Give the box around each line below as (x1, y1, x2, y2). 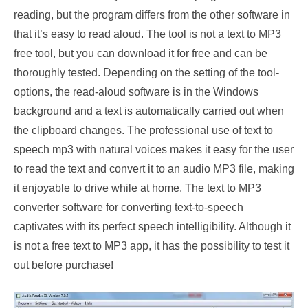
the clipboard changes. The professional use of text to (14, 124, 273, 136)
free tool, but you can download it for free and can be (14, 47, 267, 59)
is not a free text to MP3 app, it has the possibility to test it (14, 240, 289, 252)
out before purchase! (14, 259, 113, 271)
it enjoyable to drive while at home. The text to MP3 (14, 182, 261, 194)
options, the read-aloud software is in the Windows (14, 86, 258, 98)
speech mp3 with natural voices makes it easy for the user (14, 144, 294, 155)
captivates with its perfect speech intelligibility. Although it (14, 221, 291, 232)
